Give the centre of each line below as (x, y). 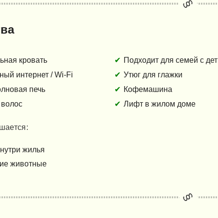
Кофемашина (148, 90)
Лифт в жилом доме (160, 104)
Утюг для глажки (153, 75)
